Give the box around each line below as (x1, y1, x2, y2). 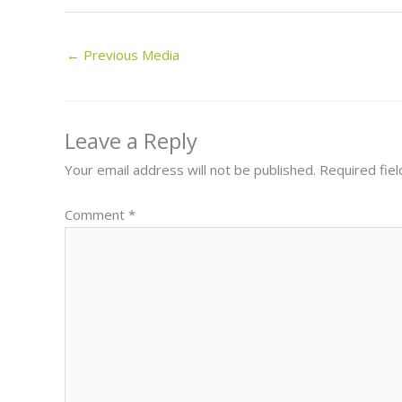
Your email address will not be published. (65, 161, 316, 179)
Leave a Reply (65, 126, 197, 156)
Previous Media (80, 45, 179, 64)
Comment (65, 205, 128, 223)
